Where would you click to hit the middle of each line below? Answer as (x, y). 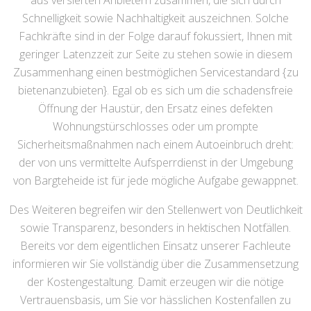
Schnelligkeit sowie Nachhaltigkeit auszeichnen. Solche (155, 18)
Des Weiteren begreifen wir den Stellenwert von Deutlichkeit (155, 210)
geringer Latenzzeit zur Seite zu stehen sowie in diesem (155, 54)
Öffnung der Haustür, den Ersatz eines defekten (155, 109)
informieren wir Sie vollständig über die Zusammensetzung (155, 264)
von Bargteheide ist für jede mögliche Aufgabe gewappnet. (155, 181)
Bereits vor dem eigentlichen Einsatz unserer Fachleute (155, 246)
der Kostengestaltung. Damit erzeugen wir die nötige (155, 282)
